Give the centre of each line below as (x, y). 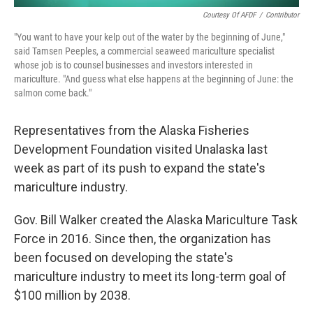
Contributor (282, 15)
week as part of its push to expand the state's (140, 168)
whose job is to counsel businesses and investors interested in (133, 65)
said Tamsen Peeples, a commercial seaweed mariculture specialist (144, 51)
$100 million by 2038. (72, 295)
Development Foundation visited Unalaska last (141, 149)
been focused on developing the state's (124, 257)
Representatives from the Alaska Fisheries (132, 130)
